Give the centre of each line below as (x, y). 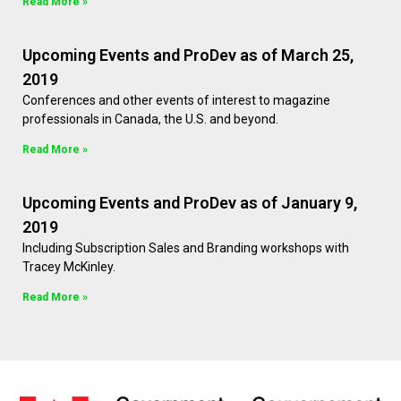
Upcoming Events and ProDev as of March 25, (188, 55)
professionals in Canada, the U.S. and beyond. (150, 119)
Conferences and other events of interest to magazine (176, 101)
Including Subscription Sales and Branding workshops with (186, 248)
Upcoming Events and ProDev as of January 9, (190, 203)
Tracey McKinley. (69, 267)
